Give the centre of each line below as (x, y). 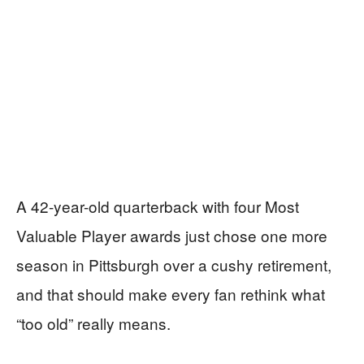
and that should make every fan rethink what (171, 293)
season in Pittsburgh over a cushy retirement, (174, 264)
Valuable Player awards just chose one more (172, 235)
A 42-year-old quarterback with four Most (158, 206)
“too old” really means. (93, 323)
